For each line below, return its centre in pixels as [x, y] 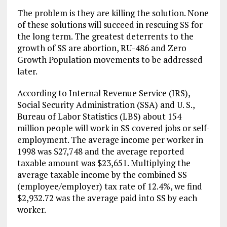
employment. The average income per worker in [110, 140]
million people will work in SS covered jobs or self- [113, 128]
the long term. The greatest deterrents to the [105, 36]
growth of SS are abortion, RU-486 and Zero [102, 48]
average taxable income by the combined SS [102, 175]
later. [27, 71]
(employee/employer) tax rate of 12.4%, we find [109, 186]
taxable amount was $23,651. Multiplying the [104, 163]
